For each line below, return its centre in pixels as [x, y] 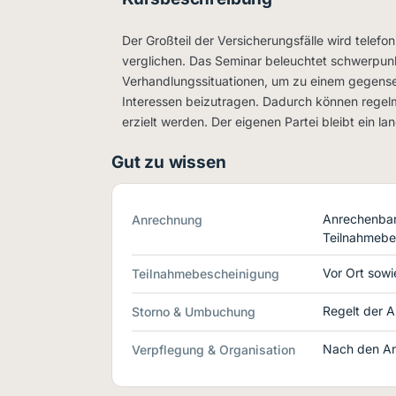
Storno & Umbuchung [194, 312]
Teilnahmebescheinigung [206, 274]
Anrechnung [167, 220]
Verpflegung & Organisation [213, 350]
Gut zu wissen [169, 162]
